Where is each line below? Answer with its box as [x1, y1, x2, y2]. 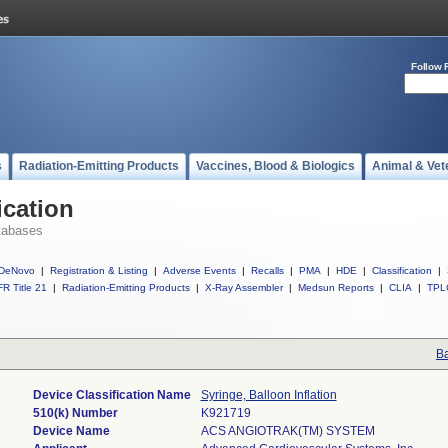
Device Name [32, 424, 110, 438]
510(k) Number [32, 406, 118, 420]
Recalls [251, 265, 284, 276]
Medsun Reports [298, 282, 374, 293]
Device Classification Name [32, 388, 191, 402]
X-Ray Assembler [205, 282, 283, 293]
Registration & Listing [50, 265, 148, 276]
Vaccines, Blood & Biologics [196, 159, 355, 173]
